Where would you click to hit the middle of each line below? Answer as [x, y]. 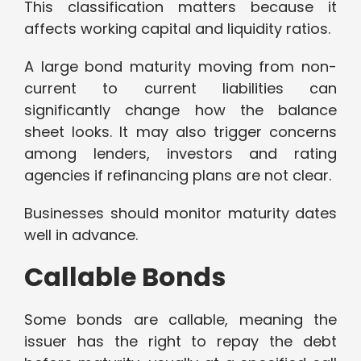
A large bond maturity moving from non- [180, 67]
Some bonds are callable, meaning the [180, 320]
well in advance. [81, 235]
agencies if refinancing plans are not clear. [178, 176]
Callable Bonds [125, 277]
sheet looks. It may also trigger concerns [180, 132]
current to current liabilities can [180, 89]
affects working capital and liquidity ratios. [177, 29]
